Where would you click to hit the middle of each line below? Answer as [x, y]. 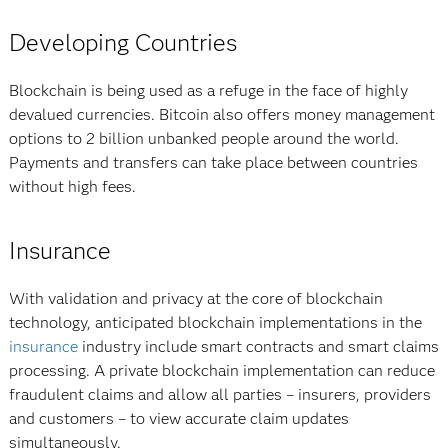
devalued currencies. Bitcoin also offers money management [221, 114]
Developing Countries [122, 42]
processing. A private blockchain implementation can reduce [221, 370]
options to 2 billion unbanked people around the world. [203, 138]
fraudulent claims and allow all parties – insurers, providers [219, 394]
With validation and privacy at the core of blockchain [195, 298]
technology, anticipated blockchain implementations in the [215, 322]
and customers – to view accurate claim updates [178, 418]
